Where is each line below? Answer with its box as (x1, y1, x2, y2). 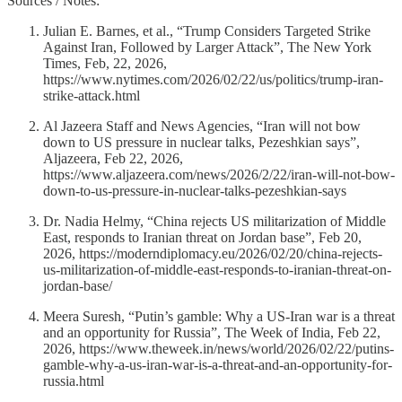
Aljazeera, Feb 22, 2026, (43, 151, 183, 167)
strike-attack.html (43, 88, 140, 104)
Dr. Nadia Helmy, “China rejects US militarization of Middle (43, 214, 386, 230)
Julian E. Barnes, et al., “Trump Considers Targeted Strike (43, 23, 371, 39)
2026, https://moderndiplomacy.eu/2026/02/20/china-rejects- (43, 246, 382, 262)
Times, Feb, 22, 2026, (43, 56, 167, 72)
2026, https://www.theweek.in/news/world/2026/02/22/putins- (43, 341, 394, 357)
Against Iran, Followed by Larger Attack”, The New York (43, 39, 371, 56)
